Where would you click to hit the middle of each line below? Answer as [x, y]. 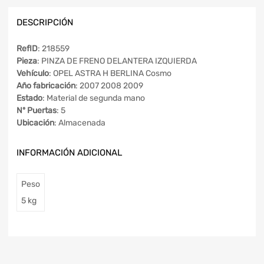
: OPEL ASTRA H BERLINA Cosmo [110, 74]
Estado [29, 98]
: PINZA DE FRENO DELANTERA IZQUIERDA [117, 61]
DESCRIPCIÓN [45, 22]
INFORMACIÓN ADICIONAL [69, 153]
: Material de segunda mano [94, 98]
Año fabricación [46, 86]
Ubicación [35, 123]
